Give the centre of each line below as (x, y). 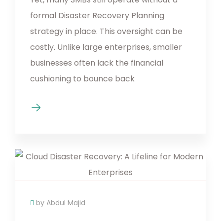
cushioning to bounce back (82, 78)
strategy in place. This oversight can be (106, 31)
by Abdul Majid (61, 203)
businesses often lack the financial (97, 63)
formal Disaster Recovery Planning (97, 15)
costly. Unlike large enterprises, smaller (106, 47)
